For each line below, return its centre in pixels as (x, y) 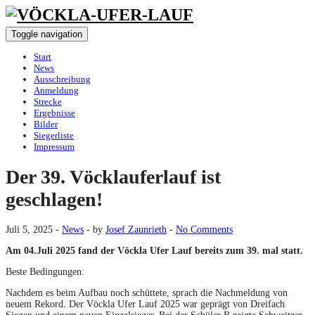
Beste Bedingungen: (45, 271)
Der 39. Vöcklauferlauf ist (113, 176)
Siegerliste (54, 135)
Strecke (48, 102)
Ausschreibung (62, 79)
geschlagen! (54, 199)
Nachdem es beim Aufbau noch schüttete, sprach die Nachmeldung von (147, 292)
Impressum (54, 147)
